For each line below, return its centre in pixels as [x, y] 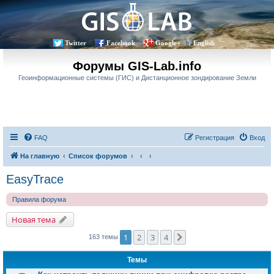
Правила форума [39, 199]
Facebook [120, 43]
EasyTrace [35, 179]
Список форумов [98, 156]
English [204, 43]
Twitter [75, 43]
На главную [40, 156]
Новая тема [34, 220]
